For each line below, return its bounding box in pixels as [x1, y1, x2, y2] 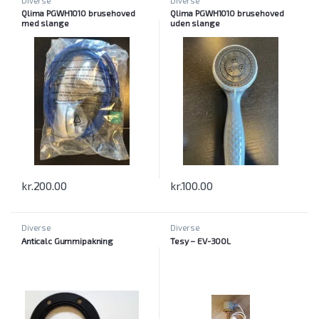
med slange [21, 18, 69, 28]
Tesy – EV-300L [169, 236, 231, 246]
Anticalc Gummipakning [21, 236, 114, 246]
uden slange [169, 18, 220, 28]
